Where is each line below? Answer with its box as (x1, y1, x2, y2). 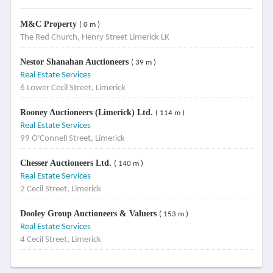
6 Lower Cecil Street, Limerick (19, 83, 126, 93)
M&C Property (19, 19, 79, 29)
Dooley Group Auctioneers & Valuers (19, 209, 159, 218)
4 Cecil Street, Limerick (19, 235, 101, 244)
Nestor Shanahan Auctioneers (19, 57, 131, 66)
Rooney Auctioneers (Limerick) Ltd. (19, 108, 155, 117)
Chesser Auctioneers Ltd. (19, 158, 114, 168)
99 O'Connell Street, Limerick (19, 134, 125, 143)
